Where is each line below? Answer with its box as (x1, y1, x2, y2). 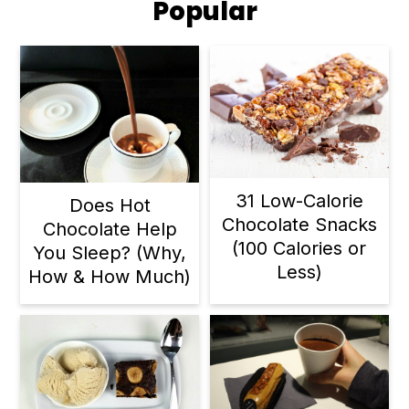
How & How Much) (28, 265, 192, 288)
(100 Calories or (232, 236, 367, 259)
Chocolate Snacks (221, 213, 377, 236)
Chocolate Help (42, 217, 177, 240)
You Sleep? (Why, (33, 241, 187, 264)
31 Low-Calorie (235, 189, 363, 212)
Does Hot (68, 194, 151, 216)
